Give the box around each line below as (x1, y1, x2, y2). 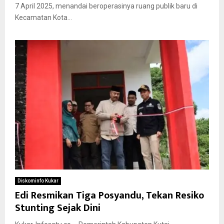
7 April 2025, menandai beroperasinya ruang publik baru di (15, 2, 197, 10)
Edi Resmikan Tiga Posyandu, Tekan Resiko (15, 186, 204, 204)
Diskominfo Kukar (17, 177, 58, 183)
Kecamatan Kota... (15, 13, 72, 22)
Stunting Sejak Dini (15, 199, 100, 216)
